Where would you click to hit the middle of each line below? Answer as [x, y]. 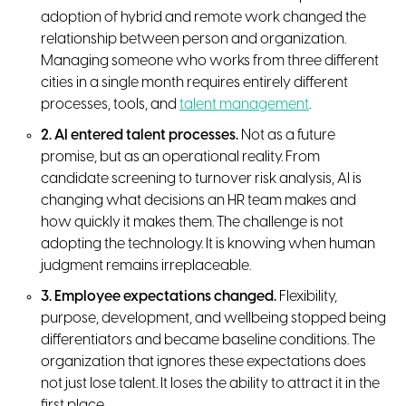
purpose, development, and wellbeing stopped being [213, 318]
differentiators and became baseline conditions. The [208, 340]
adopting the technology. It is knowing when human [208, 244]
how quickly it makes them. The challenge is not [192, 222]
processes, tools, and [110, 104]
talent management [244, 104]
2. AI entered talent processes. [140, 135]
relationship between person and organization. [193, 39]
